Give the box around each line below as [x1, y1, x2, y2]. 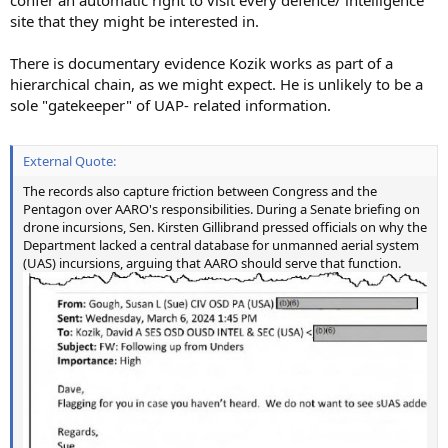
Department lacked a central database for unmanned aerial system [23, 235, 419, 254]
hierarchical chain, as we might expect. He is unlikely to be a [10, 74, 423, 94]
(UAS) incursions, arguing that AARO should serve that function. [23, 253, 401, 272]
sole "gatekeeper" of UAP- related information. [10, 95, 331, 115]
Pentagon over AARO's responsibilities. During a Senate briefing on [23, 199, 420, 218]
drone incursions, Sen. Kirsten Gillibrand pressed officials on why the [23, 217, 427, 236]
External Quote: [23, 151, 116, 170]
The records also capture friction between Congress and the [23, 181, 377, 200]
